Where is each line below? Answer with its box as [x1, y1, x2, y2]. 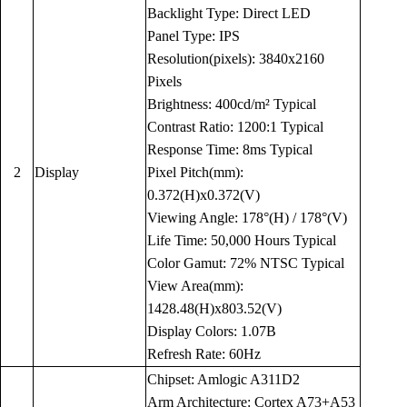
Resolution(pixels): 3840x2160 [147, 51, 324, 67]
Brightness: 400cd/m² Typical [147, 96, 316, 113]
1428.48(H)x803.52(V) [147, 301, 282, 317]
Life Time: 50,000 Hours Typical [147, 233, 336, 249]
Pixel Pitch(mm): [147, 164, 243, 181]
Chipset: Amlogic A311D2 [147, 372, 300, 388]
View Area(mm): [147, 278, 243, 294]
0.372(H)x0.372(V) [147, 187, 260, 203]
